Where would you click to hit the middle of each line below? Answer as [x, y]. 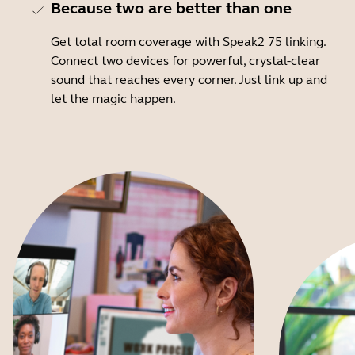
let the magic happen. [113, 99]
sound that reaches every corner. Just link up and [189, 80]
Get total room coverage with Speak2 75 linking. [188, 42]
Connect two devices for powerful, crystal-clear [185, 61]
